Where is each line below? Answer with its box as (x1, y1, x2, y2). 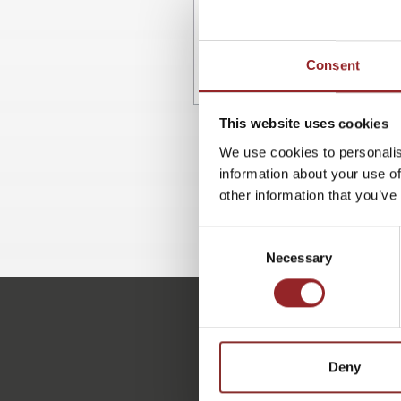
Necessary (266, 249, 332, 265)
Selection (198, 250, 252, 266)
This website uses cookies (218, 115, 388, 132)
